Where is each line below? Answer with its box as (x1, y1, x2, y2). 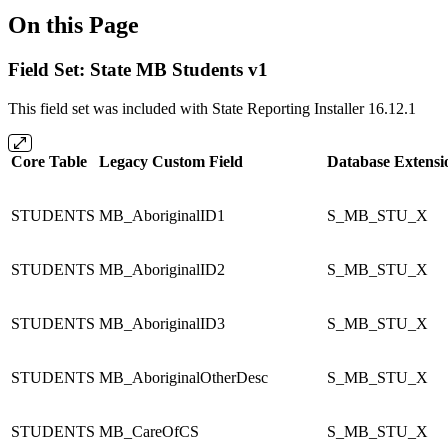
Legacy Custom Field (99, 152, 243, 170)
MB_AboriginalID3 (99, 314, 225, 332)
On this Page (8, 11, 139, 38)
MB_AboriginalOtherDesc (99, 368, 268, 386)
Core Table (11, 152, 87, 170)
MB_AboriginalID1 (99, 206, 225, 224)
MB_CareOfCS (99, 422, 199, 440)
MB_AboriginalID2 (99, 260, 225, 278)
